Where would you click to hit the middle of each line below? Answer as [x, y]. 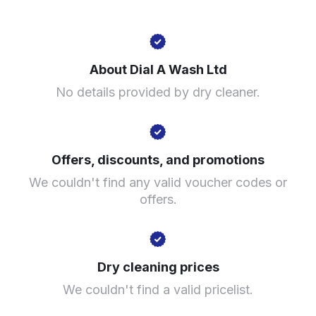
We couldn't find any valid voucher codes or [158, 182]
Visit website [69, 141]
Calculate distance [83, 97]
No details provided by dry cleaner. [158, 92]
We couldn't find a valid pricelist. [158, 290]
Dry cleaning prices [158, 267]
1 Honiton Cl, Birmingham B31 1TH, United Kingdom [154, 49]
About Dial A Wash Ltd [158, 69]
